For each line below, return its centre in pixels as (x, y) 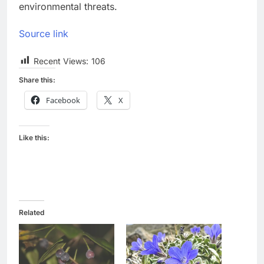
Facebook (63, 100)
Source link (44, 33)
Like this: (34, 137)
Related (32, 212)
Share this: (37, 80)
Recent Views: (61, 61)
